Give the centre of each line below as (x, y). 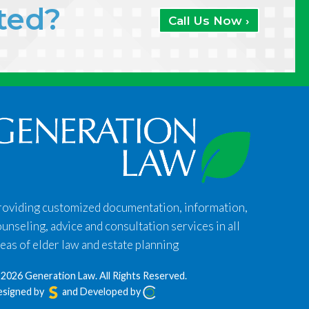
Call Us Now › (209, 21)
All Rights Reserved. (143, 276)
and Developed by (102, 292)
